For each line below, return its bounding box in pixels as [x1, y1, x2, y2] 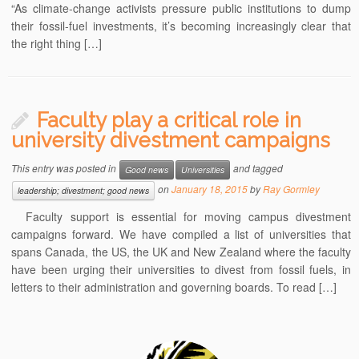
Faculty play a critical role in [37, 108, 302, 133]
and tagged [231, 161, 284, 175]
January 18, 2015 [171, 182, 248, 196]
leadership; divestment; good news [18, 184, 150, 197]
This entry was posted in [11, 161, 119, 175]
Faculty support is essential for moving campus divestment [11, 208, 351, 225]
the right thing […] [11, 35, 103, 52]
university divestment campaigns [11, 128, 331, 153]
